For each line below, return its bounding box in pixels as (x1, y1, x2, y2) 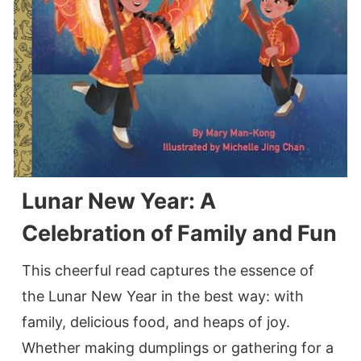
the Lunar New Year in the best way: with (22, 288, 304, 305)
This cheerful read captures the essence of (22, 262, 314, 280)
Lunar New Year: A (22, 188, 216, 215)
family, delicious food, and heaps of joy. (22, 313, 290, 331)
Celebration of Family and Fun (22, 220, 337, 247)
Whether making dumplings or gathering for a (22, 339, 334, 357)
